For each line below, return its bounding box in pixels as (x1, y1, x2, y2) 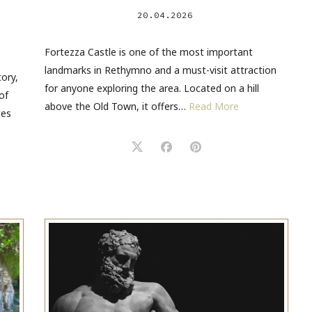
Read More (189, 100, 239, 114)
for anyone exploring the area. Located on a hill (45, 81, 259, 95)
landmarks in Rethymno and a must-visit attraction (45, 63, 276, 77)
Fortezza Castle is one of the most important (45, 45, 253, 59)
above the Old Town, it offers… (45, 100, 189, 114)
